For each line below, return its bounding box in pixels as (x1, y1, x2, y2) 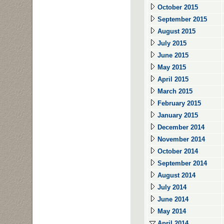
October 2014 (155, 147, 198, 155)
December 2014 (155, 123, 204, 131)
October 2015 (155, 3, 198, 11)
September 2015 (155, 15, 207, 23)
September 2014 (155, 159, 207, 167)
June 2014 (155, 195, 188, 203)
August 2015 (155, 27, 195, 35)
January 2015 (155, 111, 198, 119)
